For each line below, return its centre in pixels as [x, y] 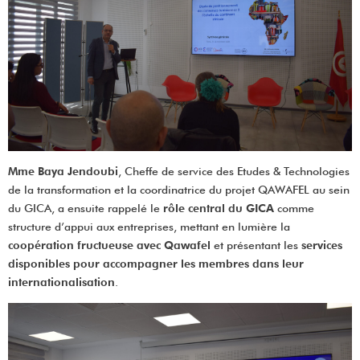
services [322, 245]
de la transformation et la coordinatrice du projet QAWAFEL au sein [179, 189]
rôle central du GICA [219, 208]
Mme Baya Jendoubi [63, 171]
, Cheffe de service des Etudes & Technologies [234, 171]
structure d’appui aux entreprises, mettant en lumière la [149, 226]
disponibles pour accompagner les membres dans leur [156, 263]
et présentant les [256, 245]
